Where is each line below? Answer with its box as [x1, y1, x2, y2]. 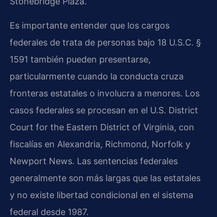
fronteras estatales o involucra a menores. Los [10, 88, 200, 98]
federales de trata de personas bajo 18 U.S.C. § [10, 37, 201, 47]
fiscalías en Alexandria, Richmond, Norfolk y [10, 139, 190, 149]
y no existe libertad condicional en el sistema [10, 189, 193, 200]
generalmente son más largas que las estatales [10, 172, 201, 183]
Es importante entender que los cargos [10, 20, 170, 31]
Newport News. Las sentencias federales [10, 155, 178, 166]
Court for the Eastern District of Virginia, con [10, 122, 194, 132]
